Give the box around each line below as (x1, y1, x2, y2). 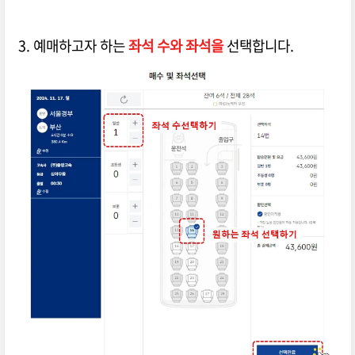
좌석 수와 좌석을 (128, 35, 223, 57)
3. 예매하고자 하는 (17, 35, 128, 57)
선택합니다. (223, 35, 294, 57)
